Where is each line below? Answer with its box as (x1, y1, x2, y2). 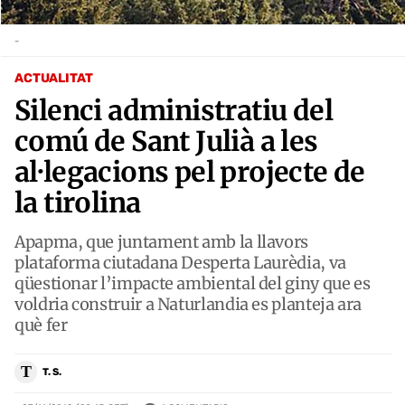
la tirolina (14, 184, 141, 220)
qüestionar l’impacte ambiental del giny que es (14, 272, 371, 294)
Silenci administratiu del (14, 92, 333, 127)
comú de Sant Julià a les (14, 123, 318, 158)
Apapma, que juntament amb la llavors (14, 231, 309, 252)
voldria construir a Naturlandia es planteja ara (14, 293, 363, 315)
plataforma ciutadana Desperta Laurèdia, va (14, 251, 346, 273)
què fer (14, 314, 68, 335)
